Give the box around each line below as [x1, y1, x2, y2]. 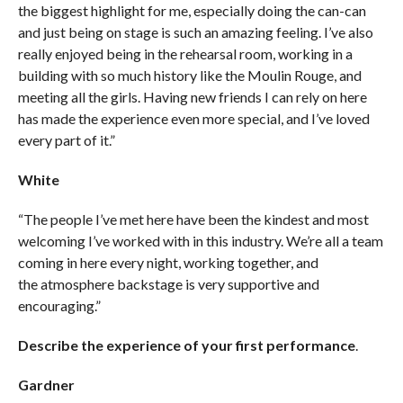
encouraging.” [17, 296, 101, 314]
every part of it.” [17, 130, 115, 148]
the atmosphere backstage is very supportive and [17, 274, 319, 292]
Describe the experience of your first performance [17, 336, 355, 354]
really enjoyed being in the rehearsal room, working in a [17, 44, 353, 62]
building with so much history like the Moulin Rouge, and [17, 66, 362, 84]
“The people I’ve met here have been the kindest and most [17, 210, 369, 228]
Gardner [17, 375, 75, 393]
